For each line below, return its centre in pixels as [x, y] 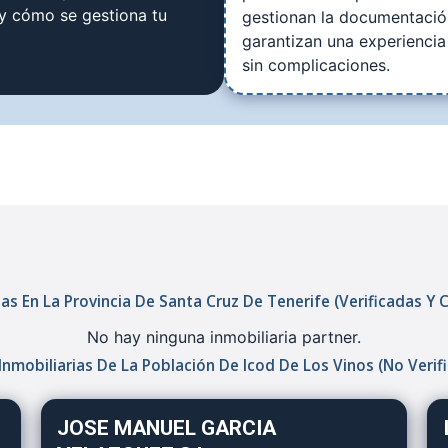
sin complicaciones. [316, 64]
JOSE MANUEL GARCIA [166, 427]
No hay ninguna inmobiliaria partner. [224, 336]
